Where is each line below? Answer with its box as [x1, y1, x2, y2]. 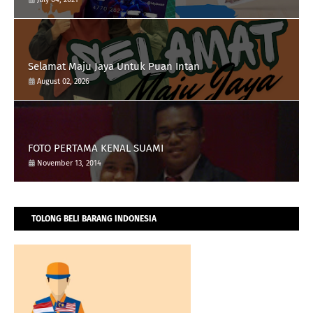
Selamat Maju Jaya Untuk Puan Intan [28, 60, 200, 73]
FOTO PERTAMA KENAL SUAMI [28, 142, 163, 155]
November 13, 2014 [37, 159, 101, 168]
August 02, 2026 [37, 77, 89, 87]
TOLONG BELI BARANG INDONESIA [31, 214, 156, 224]
